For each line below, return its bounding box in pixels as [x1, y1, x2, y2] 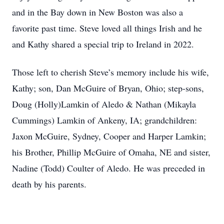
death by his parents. [12, 178, 86, 190]
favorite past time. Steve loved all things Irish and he [12, 22, 202, 34]
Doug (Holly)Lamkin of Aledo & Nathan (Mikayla [12, 98, 196, 110]
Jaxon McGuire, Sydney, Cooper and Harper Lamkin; [12, 130, 206, 142]
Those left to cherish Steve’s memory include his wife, [12, 66, 209, 78]
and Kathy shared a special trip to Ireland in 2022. [12, 38, 194, 50]
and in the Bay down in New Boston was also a [12, 6, 183, 18]
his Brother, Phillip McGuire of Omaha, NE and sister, [12, 146, 210, 158]
